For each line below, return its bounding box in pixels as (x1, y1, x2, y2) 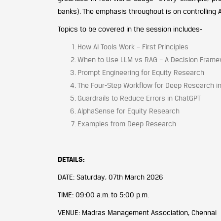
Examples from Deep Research (77, 119, 176, 128)
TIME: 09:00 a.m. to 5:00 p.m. (58, 190, 149, 199)
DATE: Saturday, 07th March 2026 (58, 173, 163, 181)
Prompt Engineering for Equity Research (77, 68, 204, 76)
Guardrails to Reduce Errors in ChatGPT (77, 94, 201, 102)
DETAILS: (58, 155, 85, 163)
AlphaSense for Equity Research (77, 107, 180, 115)
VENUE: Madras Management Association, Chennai (58, 208, 217, 217)
